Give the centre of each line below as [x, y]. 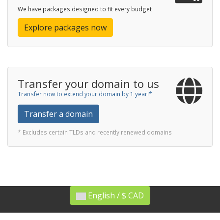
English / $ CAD [136, 195]
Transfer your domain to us [88, 83]
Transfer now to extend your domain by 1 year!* [85, 94]
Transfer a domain [58, 114]
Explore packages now [65, 27]
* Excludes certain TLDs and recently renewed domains [95, 132]
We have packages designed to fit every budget [85, 9]
